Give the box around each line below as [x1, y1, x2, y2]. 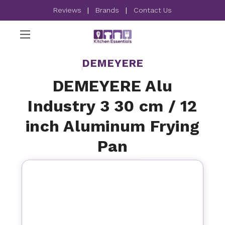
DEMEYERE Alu [53, 76, 172, 95]
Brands [95, 6, 119, 14]
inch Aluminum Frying [26, 117, 199, 136]
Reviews [53, 6, 83, 14]
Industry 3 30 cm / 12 [28, 96, 197, 116]
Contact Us [134, 6, 172, 14]
